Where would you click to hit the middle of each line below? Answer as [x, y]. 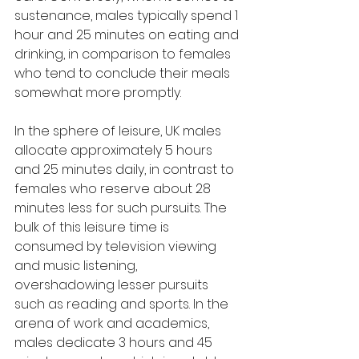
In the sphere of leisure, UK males [119, 131]
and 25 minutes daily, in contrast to [126, 169]
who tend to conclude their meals [124, 73]
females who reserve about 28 [114, 188]
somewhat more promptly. [98, 92]
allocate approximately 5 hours [115, 150]
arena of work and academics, [113, 323]
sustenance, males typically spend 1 [128, 15]
